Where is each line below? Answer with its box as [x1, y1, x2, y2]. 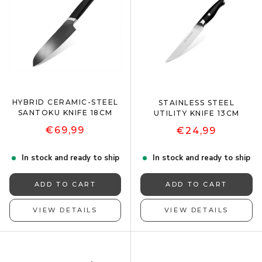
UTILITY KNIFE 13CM [153, 108, 240, 118]
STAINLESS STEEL [158, 98, 235, 107]
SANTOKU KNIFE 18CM [18, 108, 113, 117]
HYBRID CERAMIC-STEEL [12, 97, 119, 106]
